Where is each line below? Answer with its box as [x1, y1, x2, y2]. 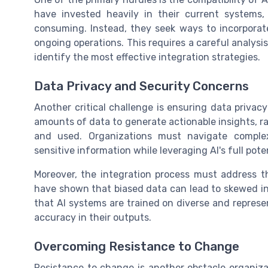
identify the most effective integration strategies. [34, 51, 260, 63]
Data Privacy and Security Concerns [34, 79, 249, 94]
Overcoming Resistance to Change [34, 239, 239, 254]
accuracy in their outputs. [34, 212, 151, 224]
